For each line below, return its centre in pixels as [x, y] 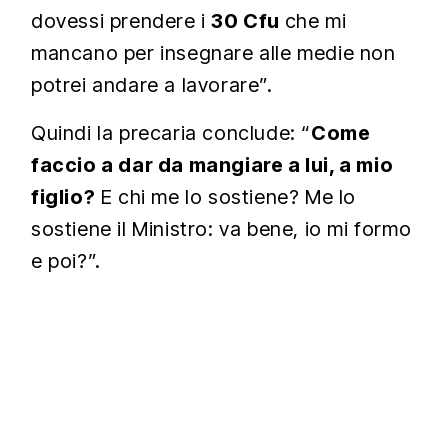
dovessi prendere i [121, 21]
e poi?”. [66, 261]
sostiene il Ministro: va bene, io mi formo [221, 229]
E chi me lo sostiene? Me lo [226, 197]
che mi [315, 21]
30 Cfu [248, 21]
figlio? [63, 197]
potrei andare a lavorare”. [152, 85]
